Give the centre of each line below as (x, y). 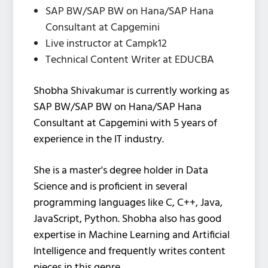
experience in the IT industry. (99, 139)
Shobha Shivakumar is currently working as (132, 91)
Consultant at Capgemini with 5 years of (126, 123)
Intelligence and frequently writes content (130, 251)
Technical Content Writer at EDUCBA (130, 60)
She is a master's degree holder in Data (121, 170)
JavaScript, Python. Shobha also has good (128, 219)
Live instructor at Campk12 (106, 44)
